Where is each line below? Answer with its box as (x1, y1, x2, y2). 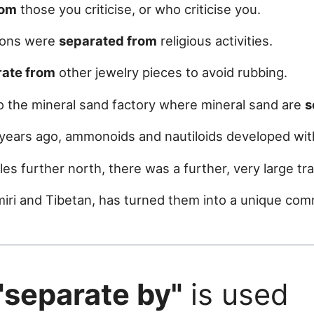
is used (182, 277, 289, 313)
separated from (59, 33, 157, 49)
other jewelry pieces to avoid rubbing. (55, 64, 287, 81)
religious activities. (157, 33, 273, 49)
